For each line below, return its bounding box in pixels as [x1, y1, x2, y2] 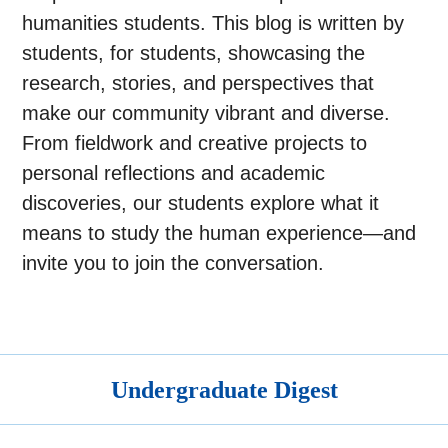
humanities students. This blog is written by [22, 12, 405, 35]
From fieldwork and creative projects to [22, 132, 368, 155]
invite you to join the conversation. [22, 252, 325, 275]
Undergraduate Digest [110, 377, 338, 404]
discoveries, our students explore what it [22, 192, 380, 215]
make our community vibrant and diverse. [22, 102, 391, 125]
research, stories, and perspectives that [22, 72, 375, 95]
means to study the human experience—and [22, 222, 417, 245]
